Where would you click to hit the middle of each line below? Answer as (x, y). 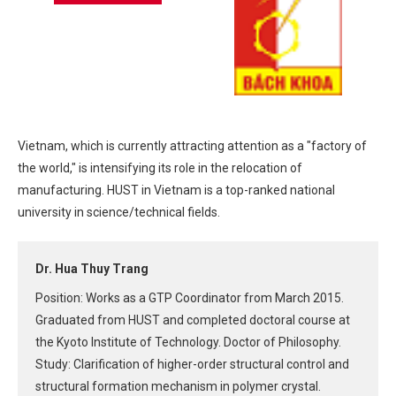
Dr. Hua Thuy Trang (92, 269)
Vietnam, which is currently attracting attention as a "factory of (192, 146)
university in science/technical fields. (119, 213)
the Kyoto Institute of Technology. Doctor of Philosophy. (188, 343)
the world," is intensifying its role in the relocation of (160, 168)
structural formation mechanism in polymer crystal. (178, 387)
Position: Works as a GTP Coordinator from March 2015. (190, 298)
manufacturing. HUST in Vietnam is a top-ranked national (176, 190)
